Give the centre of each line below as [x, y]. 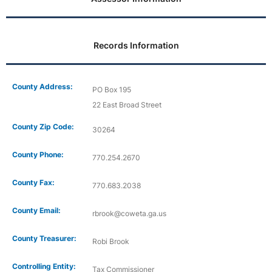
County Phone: [38, 154]
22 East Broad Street [127, 104]
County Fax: [33, 182]
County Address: [42, 86]
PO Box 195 [111, 89]
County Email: [36, 210]
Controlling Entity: [44, 266]
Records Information [136, 45]
